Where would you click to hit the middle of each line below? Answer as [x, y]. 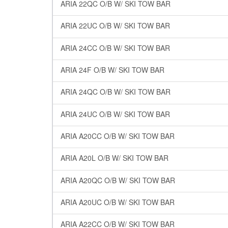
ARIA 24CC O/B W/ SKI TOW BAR [115, 48]
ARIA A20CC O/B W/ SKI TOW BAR [118, 136]
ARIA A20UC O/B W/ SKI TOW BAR [118, 202]
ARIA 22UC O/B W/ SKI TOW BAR [115, 26]
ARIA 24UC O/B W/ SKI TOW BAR [115, 114]
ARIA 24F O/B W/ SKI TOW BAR [112, 70]
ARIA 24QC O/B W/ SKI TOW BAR [116, 92]
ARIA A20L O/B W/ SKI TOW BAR [115, 158]
